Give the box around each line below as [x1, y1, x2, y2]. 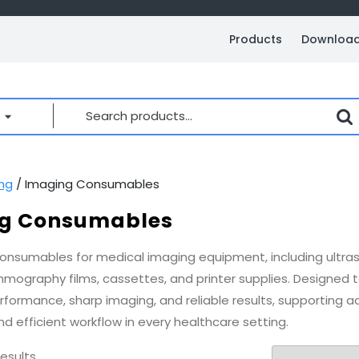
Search [76, 98, 124, 115]
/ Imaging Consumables [12, 175, 159, 192]
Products [228, 31, 282, 47]
